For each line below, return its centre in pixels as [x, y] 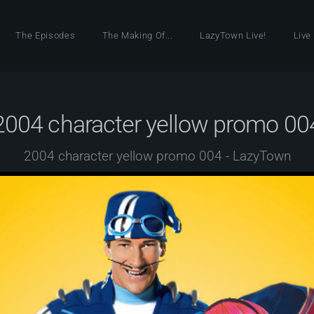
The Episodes [46, 35]
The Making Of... [137, 35]
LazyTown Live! [233, 35]
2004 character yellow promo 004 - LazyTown [157, 156]
